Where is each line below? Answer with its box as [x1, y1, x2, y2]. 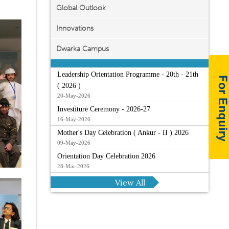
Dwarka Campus [56, 44, 109, 53]
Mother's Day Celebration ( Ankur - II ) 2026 [57, 129, 189, 136]
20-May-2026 [57, 93, 90, 99]
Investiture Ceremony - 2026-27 [57, 105, 150, 113]
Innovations [56, 24, 94, 33]
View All [115, 177, 146, 188]
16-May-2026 [57, 116, 90, 122]
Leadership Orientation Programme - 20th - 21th [57, 71, 198, 78]
